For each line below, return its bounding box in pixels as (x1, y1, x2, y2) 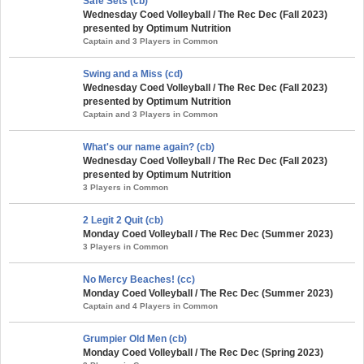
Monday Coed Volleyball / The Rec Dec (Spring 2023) (83, 346, 323, 358)
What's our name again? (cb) (83, 141, 214, 153)
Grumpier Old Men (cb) (83, 332, 187, 344)
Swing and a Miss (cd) (83, 67, 183, 80)
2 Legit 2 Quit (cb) (83, 214, 163, 226)
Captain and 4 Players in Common (83, 301, 218, 310)
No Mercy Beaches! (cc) (83, 273, 195, 285)
